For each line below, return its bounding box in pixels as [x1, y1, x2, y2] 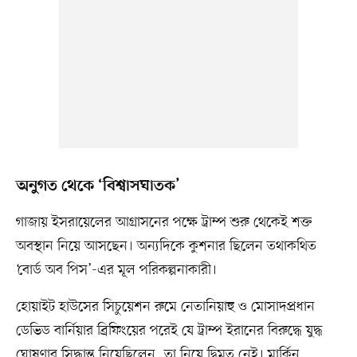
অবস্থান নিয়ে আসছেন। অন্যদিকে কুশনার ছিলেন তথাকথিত [15, 237, 316, 257]
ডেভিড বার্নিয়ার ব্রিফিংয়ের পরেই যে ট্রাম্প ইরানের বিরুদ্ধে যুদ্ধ [15, 321, 323, 341]
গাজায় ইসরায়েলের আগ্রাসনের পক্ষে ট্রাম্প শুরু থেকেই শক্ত [15, 213, 312, 233]
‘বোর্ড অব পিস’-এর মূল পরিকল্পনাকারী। [15, 261, 217, 280]
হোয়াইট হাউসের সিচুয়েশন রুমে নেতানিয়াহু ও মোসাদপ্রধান [15, 297, 315, 317]
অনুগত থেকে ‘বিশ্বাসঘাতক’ [15, 177, 180, 197]
